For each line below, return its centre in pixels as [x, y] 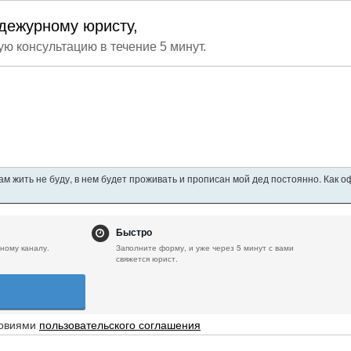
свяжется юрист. [147, 259]
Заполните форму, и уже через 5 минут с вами [205, 248]
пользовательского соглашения [120, 324]
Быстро [134, 233]
